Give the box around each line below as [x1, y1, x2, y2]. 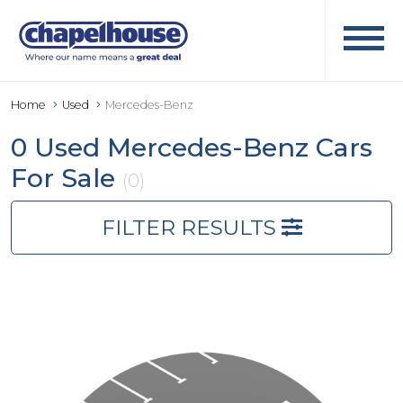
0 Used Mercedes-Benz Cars [11, 131, 372, 163]
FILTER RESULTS [101, 214, 282, 240]
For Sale [11, 162, 122, 193]
